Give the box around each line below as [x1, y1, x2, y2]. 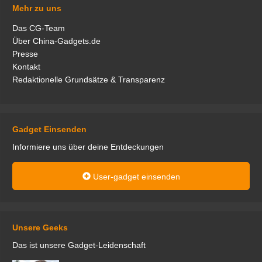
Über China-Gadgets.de [12, 36, 101, 46]
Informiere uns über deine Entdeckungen [12, 142, 164, 151]
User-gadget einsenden [90, 171, 180, 181]
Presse [12, 49, 38, 58]
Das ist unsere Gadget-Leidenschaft [12, 240, 146, 250]
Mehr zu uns [12, 3, 61, 13]
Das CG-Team [12, 23, 65, 33]
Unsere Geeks [12, 222, 68, 232]
